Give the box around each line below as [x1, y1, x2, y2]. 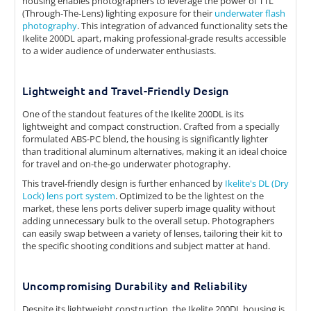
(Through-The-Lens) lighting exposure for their [22, 7, 215, 20]
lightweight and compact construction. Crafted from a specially [22, 120, 280, 133]
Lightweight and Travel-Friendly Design [22, 83, 229, 99]
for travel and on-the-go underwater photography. [22, 158, 230, 171]
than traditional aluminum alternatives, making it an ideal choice [22, 145, 287, 158]
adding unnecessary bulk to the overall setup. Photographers [22, 215, 274, 228]
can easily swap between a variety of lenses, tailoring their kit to [22, 227, 283, 240]
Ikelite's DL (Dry [225, 177, 289, 190]
